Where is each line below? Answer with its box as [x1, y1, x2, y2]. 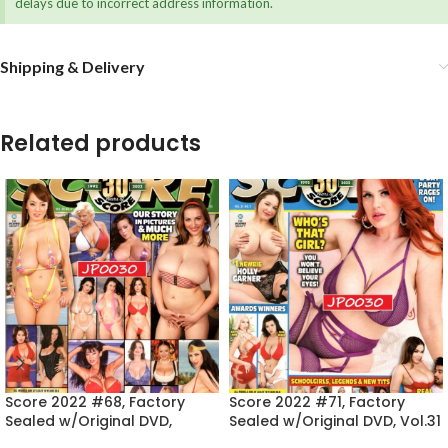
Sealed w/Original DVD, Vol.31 [229, 411, 441, 432]
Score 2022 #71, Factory [229, 392, 405, 413]
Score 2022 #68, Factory [5, 392, 185, 413]
